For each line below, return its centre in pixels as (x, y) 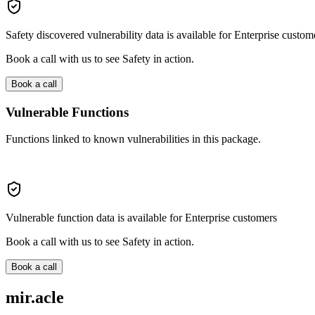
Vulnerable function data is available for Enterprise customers (141, 218)
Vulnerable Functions (67, 112)
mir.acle (35, 298)
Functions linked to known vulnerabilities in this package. (133, 139)
